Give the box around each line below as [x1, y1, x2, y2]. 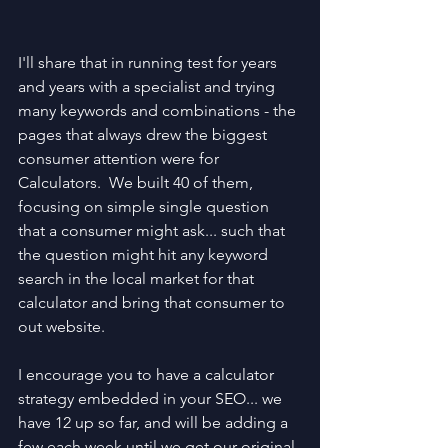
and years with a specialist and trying [18, 76, 279, 96]
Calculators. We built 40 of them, [18, 172, 257, 192]
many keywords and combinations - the [18, 100, 300, 120]
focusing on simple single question [18, 196, 273, 216]
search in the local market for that [18, 268, 258, 288]
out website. [18, 316, 105, 336]
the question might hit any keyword [18, 244, 272, 264]
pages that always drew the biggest [18, 124, 271, 144]
